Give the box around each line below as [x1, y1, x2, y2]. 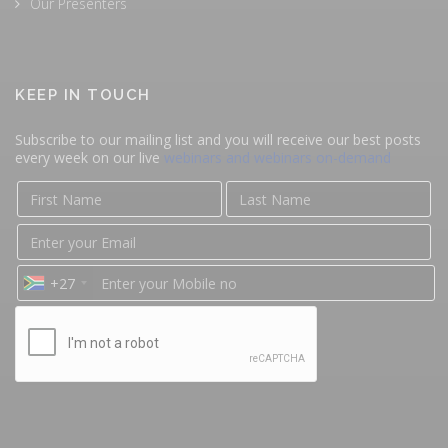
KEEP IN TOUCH [15, 86, 151, 105]
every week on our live [15, 148, 164, 168]
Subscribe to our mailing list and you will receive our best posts [15, 130, 421, 150]
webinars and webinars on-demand [164, 148, 391, 168]
